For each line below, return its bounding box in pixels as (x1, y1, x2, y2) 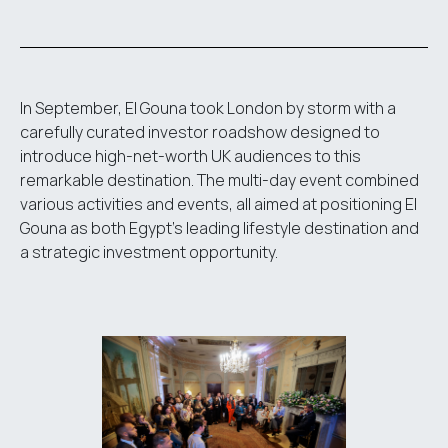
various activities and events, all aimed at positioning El (20, 192, 417, 215)
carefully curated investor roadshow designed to (20, 120, 380, 143)
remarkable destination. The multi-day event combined (20, 168, 419, 191)
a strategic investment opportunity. (20, 240, 278, 263)
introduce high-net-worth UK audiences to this (20, 144, 361, 167)
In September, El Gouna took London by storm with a (20, 96, 396, 119)
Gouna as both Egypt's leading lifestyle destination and (20, 216, 419, 239)
